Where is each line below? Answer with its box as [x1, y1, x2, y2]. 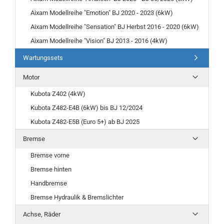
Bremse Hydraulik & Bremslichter [30, 193, 123, 201]
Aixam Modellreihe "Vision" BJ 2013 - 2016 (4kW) [30, 37, 167, 44]
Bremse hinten [30, 165, 71, 173]
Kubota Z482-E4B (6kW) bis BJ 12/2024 [30, 104, 142, 111]
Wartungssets [23, 54, 63, 61]
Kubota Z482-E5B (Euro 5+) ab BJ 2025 [30, 118, 139, 125]
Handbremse [30, 179, 67, 187]
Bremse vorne [30, 151, 69, 159]
